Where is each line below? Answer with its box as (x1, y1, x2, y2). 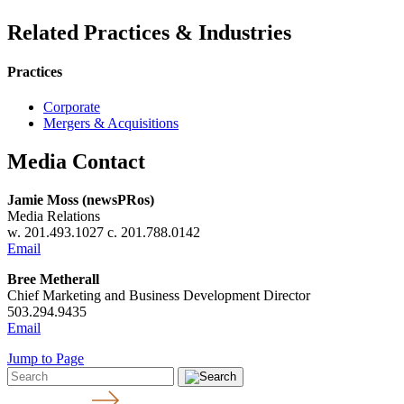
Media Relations (7, 207, 100, 224)
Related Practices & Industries (7, 20, 291, 44)
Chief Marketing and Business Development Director (7, 287, 310, 303)
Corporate (43, 99, 100, 115)
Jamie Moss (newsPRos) (7, 191, 154, 207)
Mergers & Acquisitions (43, 115, 179, 132)
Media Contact (7, 150, 145, 174)
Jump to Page (7, 350, 84, 366)
